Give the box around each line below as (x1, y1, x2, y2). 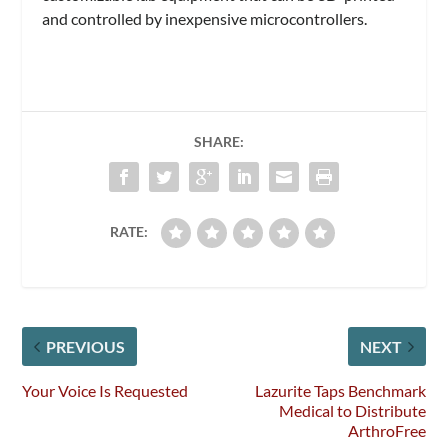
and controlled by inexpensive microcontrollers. (42, 8, 368, 28)
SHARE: (194, 132, 244, 150)
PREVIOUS (46, 336, 126, 356)
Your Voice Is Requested (22, 380, 189, 400)
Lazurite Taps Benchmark (254, 380, 426, 400)
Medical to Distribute (278, 400, 426, 420)
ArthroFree (347, 420, 426, 440)
